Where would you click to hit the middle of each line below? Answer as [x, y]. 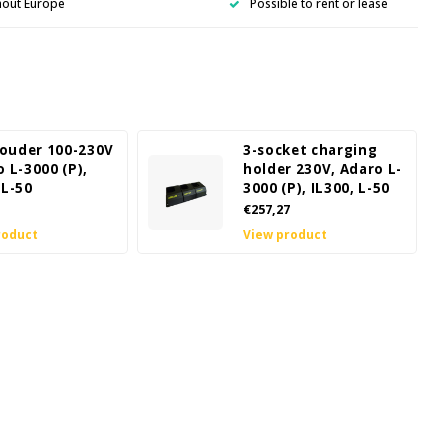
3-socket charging [310, 150]
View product [285, 234]
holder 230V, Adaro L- [322, 169]
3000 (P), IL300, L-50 [316, 188]
